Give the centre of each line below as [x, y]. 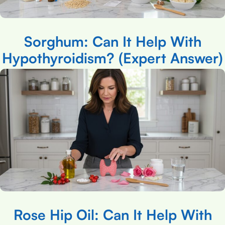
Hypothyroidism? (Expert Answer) [113, 58]
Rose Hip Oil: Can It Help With [113, 215]
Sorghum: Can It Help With [113, 42]
